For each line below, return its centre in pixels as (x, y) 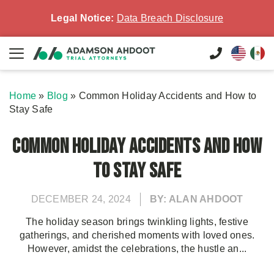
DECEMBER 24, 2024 (81, 199)
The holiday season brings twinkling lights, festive (137, 222)
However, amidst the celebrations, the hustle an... (137, 249)
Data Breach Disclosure (170, 18)
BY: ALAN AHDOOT (196, 199)
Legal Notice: (83, 18)
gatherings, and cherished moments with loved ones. (137, 235)
